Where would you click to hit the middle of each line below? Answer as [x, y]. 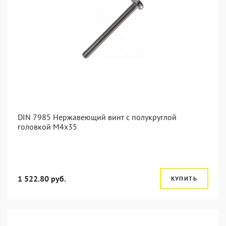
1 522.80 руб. [42, 179]
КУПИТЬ [184, 178]
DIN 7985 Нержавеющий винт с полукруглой [97, 117]
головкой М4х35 [47, 127]
